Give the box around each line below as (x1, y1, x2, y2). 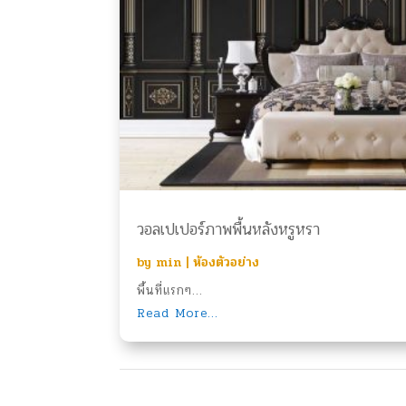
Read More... (137, 304, 218, 324)
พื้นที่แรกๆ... (137, 281, 203, 301)
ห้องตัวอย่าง (193, 253, 259, 273)
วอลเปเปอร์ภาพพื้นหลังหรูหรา (137, 217, 320, 243)
